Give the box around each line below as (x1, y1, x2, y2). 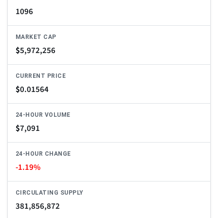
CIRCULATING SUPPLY (16, 189, 84, 197)
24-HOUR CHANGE (16, 150, 71, 158)
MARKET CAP (16, 34, 56, 41)
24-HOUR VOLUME (16, 111, 71, 119)
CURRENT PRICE (16, 73, 66, 80)
